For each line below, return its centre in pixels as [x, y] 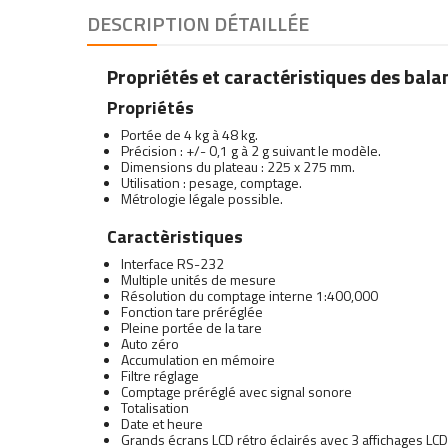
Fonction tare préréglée [192, 311]
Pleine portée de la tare [191, 327]
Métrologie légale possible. [202, 198]
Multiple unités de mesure [198, 279]
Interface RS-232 [172, 263]
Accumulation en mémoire [198, 359]
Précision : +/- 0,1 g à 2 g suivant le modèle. [251, 150]
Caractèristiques [175, 236]
